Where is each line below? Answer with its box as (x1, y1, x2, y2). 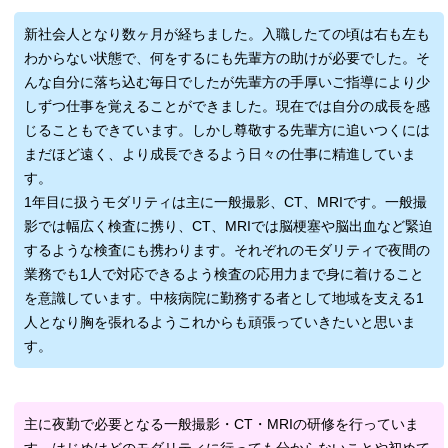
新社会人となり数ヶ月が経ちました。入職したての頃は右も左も (24, 26, 431, 43)
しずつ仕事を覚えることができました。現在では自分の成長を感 (24, 98, 431, 115)
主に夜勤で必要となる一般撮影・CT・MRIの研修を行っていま (24, 416, 420, 433)
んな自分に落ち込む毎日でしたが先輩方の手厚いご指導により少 (24, 74, 431, 91)
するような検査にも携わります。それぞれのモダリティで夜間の (24, 242, 431, 259)
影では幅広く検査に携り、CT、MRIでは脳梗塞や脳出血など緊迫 (24, 218, 434, 235)
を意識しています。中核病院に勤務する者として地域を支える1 (24, 290, 425, 307)
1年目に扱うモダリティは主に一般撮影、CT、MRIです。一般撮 (24, 194, 428, 211)
